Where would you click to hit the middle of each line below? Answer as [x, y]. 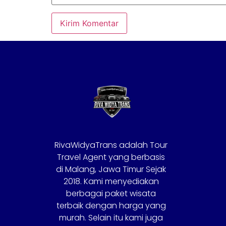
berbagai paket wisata [111, 193]
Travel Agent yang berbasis [111, 157]
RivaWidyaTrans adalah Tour [111, 145]
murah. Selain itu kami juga [111, 217]
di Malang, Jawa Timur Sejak [111, 169]
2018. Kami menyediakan [111, 181]
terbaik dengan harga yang [111, 205]
